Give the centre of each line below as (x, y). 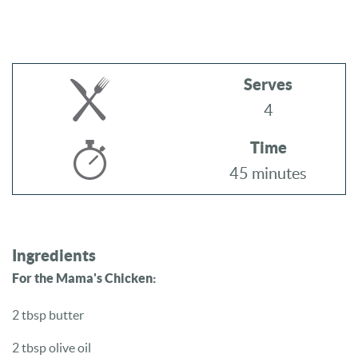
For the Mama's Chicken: (84, 278)
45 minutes (268, 174)
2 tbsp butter (48, 314)
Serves (268, 85)
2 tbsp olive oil (52, 347)
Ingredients (54, 256)
